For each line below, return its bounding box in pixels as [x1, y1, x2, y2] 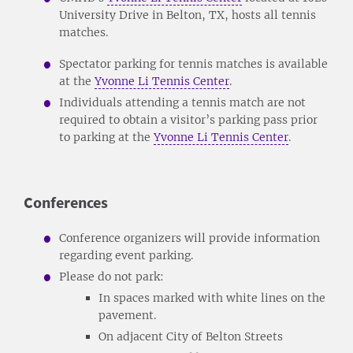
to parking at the [59, 129, 154, 144]
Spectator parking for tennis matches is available [59, 56, 328, 71]
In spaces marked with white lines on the [98, 290, 325, 305]
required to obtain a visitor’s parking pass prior [59, 112, 318, 127]
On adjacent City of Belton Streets [98, 329, 283, 344]
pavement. [98, 307, 156, 322]
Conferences [24, 191, 108, 212]
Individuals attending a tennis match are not [59, 95, 306, 110]
